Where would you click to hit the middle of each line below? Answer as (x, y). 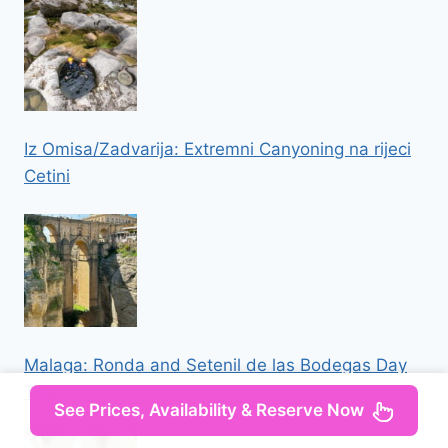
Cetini (47, 175)
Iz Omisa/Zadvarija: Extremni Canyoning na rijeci (217, 148)
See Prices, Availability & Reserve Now (209, 410)
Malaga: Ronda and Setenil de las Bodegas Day (215, 364)
